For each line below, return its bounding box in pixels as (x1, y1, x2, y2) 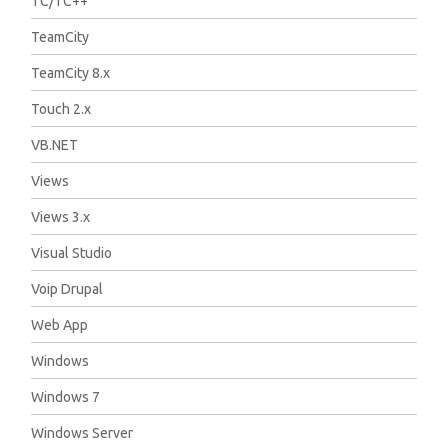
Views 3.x (31, 209, 91, 225)
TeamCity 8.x (31, 65, 111, 81)
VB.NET (31, 137, 79, 153)
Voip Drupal (31, 281, 104, 297)
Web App (31, 317, 89, 333)
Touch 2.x (31, 101, 92, 117)
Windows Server (31, 425, 134, 441)
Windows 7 (31, 389, 101, 405)
